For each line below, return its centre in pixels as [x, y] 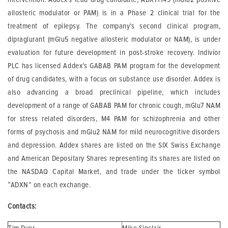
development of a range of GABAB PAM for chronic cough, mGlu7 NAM [114, 105]
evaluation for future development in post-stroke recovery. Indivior [114, 52]
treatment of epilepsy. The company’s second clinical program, [114, 26]
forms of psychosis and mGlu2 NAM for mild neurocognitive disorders [114, 132]
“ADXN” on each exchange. [50, 185]
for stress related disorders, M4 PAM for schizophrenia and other [114, 119]
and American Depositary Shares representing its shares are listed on [114, 158]
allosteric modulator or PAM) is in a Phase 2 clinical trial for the [114, 13]
